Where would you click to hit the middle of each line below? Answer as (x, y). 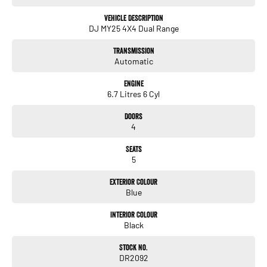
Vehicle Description (133, 18)
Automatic (133, 61)
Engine (133, 84)
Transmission (133, 51)
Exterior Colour (133, 182)
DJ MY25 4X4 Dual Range (133, 29)
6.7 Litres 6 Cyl (133, 94)
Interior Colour (133, 215)
